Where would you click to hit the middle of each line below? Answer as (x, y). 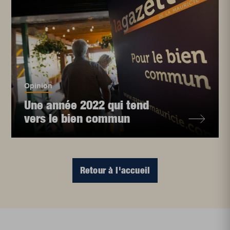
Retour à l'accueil (115, 170)
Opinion (39, 86)
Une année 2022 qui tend (87, 105)
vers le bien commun (77, 118)
